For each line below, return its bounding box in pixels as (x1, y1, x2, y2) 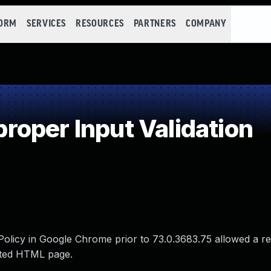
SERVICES (26, 19, 67, 29)
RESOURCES (76, 19, 124, 29)
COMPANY (185, 19, 227, 29)
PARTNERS (133, 19, 176, 29)
